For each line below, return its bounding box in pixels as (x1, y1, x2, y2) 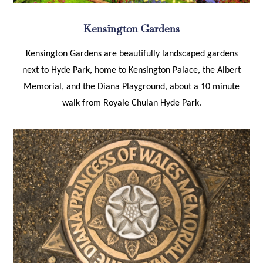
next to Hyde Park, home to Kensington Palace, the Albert (22, 66, 241, 75)
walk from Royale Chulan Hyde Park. (62, 99, 201, 108)
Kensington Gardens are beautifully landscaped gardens (25, 49, 238, 59)
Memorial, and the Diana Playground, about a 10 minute (23, 82, 240, 92)
